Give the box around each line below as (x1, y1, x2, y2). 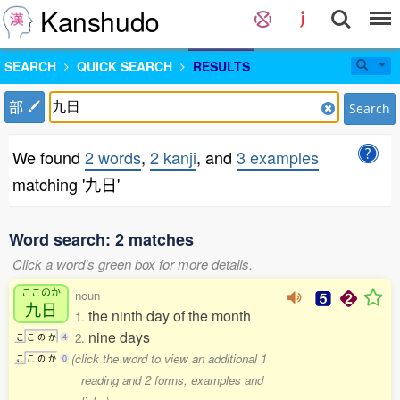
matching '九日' (12, 172, 120, 196)
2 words (85, 146, 141, 169)
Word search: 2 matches (9, 228, 194, 251)
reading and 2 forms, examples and (80, 371, 263, 388)
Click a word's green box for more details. (12, 254, 253, 273)
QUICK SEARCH (77, 57, 172, 75)
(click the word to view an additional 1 (71, 350, 267, 367)
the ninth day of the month (88, 305, 252, 326)
